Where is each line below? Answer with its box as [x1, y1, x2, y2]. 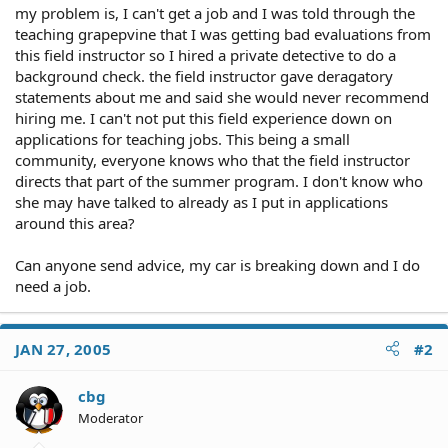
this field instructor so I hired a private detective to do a [15, 44, 396, 65]
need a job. [15, 275, 91, 296]
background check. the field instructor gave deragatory [15, 65, 393, 86]
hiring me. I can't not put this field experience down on [15, 107, 392, 128]
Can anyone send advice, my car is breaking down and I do [15, 254, 420, 275]
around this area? [15, 212, 135, 233]
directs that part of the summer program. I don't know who [15, 170, 423, 191]
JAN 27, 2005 [15, 338, 111, 359]
